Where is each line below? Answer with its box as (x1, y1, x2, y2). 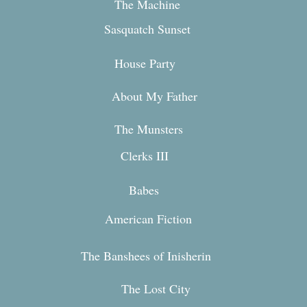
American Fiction (105, 210, 192, 227)
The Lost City (121, 280, 191, 297)
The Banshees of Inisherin (81, 247, 211, 264)
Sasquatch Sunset (104, 21, 191, 37)
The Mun (114, 121, 160, 137)
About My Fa (112, 88, 178, 104)
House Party (114, 55, 175, 71)
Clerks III (121, 147, 169, 164)
